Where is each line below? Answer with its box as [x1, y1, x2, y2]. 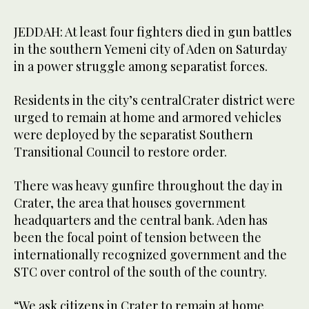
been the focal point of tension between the [14, 229, 261, 246]
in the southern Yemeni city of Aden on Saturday [14, 41, 287, 58]
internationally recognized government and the [14, 246, 287, 263]
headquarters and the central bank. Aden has [14, 212, 268, 229]
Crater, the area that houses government [14, 195, 246, 212]
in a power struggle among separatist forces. [14, 58, 268, 75]
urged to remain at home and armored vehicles [14, 109, 281, 126]
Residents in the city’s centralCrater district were [14, 92, 295, 109]
